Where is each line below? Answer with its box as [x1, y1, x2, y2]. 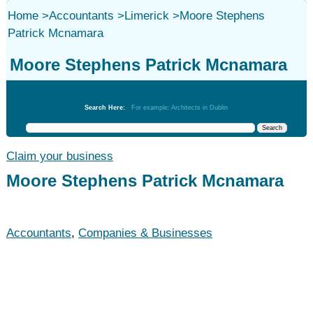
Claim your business [6, 150, 113, 163]
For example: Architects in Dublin [131, 104, 228, 111]
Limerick [124, 9, 169, 22]
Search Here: [85, 104, 132, 111]
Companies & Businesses [78, 226, 212, 240]
